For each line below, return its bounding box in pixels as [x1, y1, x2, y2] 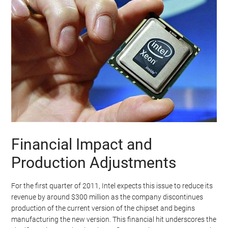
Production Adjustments [11, 153, 177, 172]
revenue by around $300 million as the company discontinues [11, 192, 204, 201]
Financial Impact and [11, 135, 153, 153]
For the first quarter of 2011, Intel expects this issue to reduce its [11, 181, 213, 190]
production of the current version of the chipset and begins [11, 204, 195, 212]
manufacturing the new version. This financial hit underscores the [11, 215, 217, 223]
